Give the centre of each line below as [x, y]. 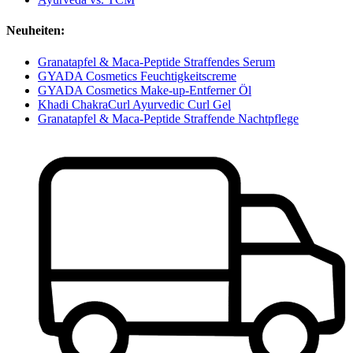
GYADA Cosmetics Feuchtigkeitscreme [137, 76]
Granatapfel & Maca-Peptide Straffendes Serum [156, 61]
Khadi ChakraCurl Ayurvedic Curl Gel [134, 104]
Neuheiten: [35, 31]
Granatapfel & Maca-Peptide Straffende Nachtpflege [168, 118]
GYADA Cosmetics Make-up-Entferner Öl [145, 90]
